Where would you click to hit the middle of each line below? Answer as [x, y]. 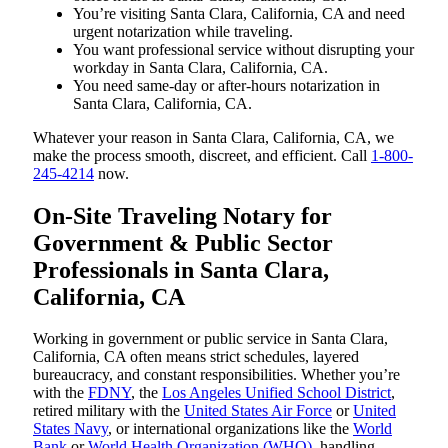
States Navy [70, 429]
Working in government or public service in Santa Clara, [210, 339]
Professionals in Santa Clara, [181, 269]
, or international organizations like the [230, 429]
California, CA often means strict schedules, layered [196, 357]
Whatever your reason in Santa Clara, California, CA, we [213, 137]
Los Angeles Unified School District [276, 393]
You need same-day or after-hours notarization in [226, 85]
